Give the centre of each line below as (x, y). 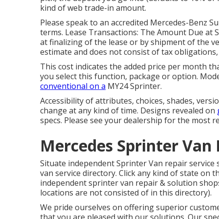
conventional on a (73, 86)
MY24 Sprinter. (134, 86)
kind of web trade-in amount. (93, 8)
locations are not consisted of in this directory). (126, 193)
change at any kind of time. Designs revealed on (129, 110)
